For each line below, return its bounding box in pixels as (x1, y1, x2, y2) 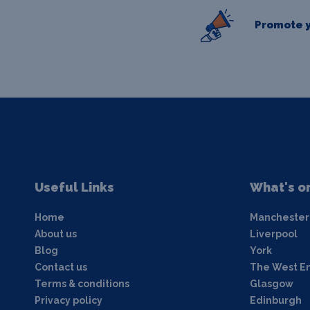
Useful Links (35, 179, 114, 194)
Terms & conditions (35, 277, 129, 289)
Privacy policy (35, 294, 102, 306)
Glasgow (249, 277, 293, 289)
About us (35, 228, 77, 239)
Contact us (35, 261, 87, 273)
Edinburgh (249, 294, 302, 306)
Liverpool (249, 228, 298, 239)
